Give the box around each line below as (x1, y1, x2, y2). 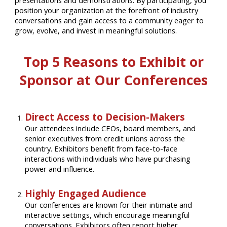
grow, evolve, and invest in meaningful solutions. (15, 25, 177, 35)
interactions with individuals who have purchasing (25, 153, 191, 164)
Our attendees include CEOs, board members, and (25, 123, 196, 133)
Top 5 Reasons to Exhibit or (23, 53, 204, 71)
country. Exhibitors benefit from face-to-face (25, 143, 178, 154)
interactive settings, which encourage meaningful (25, 209, 190, 220)
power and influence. (25, 163, 95, 174)
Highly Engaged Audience (25, 186, 147, 200)
